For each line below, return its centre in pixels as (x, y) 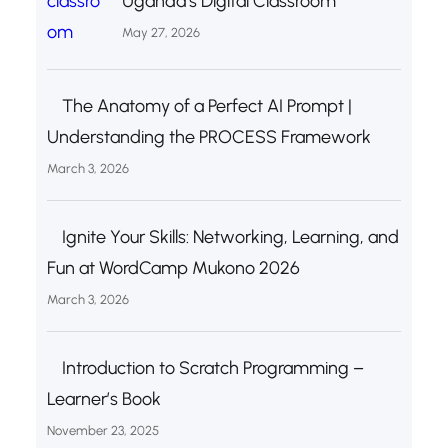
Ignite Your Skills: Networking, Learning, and (230, 236)
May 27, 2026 (160, 32)
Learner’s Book (103, 398)
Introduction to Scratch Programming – (212, 367)
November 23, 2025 (102, 430)
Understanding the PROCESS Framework (208, 136)
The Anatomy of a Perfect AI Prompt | (206, 105)
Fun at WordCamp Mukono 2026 (173, 267)
